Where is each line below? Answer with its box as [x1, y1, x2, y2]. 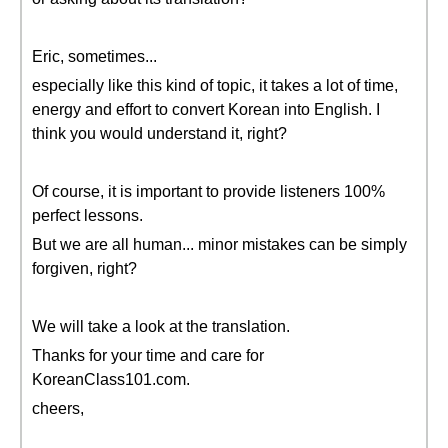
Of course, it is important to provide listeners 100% [32, 183, 385, 200]
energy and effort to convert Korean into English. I [32, 101, 380, 118]
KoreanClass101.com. [32, 371, 190, 388]
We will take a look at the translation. [32, 318, 290, 335]
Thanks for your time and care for [32, 347, 264, 364]
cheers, [32, 400, 84, 417]
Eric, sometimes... [32, 48, 157, 65]
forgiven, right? [32, 260, 137, 277]
